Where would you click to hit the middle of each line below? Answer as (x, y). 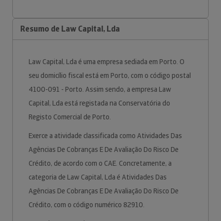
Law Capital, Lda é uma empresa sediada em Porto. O (107, 62)
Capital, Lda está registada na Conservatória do (99, 103)
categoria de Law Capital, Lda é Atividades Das (98, 177)
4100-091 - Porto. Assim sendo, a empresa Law (100, 89)
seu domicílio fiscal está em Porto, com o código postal (110, 75)
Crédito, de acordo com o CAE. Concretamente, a (100, 163)
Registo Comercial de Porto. (71, 117)
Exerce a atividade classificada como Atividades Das (105, 136)
